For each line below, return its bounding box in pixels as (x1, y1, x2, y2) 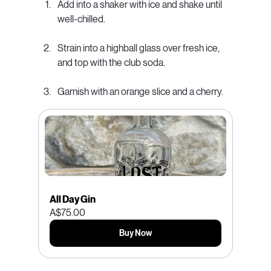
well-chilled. (57, 13, 105, 25)
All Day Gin (49, 194, 96, 206)
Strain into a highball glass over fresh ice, (57, 42, 221, 54)
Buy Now (119, 228, 152, 239)
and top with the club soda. (57, 57, 165, 69)
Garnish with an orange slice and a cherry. (57, 86, 223, 98)
